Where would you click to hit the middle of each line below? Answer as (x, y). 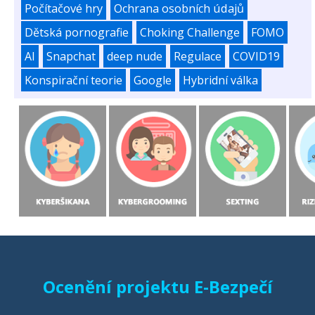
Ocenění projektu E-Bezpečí (157, 286)
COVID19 (256, 57)
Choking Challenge (190, 33)
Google (153, 81)
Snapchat (71, 57)
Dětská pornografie (77, 33)
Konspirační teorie (73, 81)
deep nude (135, 57)
